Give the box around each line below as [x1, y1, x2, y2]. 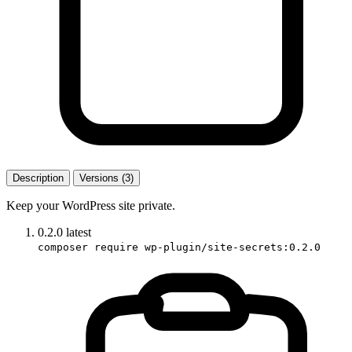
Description [13, 171, 64, 184]
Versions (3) [79, 171, 134, 184]
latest [66, 225, 91, 239]
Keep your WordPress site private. [6, 198, 175, 212]
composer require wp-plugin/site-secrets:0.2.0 [38, 240, 321, 253]
